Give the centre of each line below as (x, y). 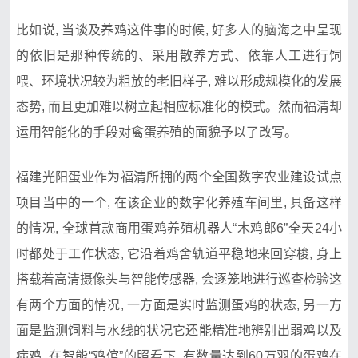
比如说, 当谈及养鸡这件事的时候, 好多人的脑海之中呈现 (179, 30)
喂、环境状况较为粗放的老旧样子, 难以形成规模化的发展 (179, 81)
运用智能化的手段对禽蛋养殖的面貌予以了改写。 (157, 132)
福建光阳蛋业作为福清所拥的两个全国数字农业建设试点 (179, 177)
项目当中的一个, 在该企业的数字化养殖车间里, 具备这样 (179, 202)
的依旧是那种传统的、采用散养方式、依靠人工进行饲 (179, 55)
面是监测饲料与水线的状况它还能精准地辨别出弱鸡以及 (179, 330)
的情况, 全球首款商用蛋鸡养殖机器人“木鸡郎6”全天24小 (179, 228)
